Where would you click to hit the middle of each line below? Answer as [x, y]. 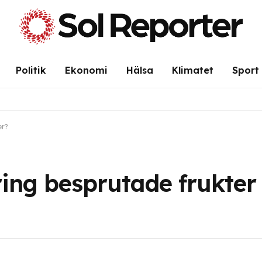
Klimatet [192, 70]
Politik [31, 70]
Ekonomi [86, 70]
